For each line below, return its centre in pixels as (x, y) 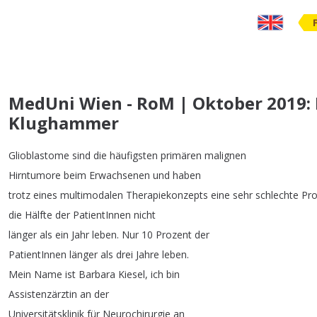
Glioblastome (39, 155)
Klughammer (64, 123)
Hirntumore (35, 175)
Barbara (97, 274)
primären (181, 155)
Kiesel (132, 274)
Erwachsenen (120, 175)
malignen (225, 155)
